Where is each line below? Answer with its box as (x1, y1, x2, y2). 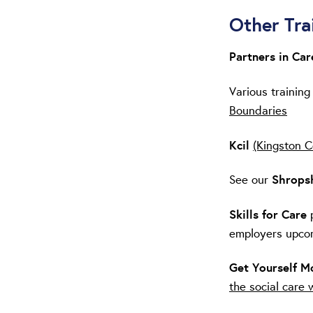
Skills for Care (229, 205, 310, 222)
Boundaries (229, 101, 287, 118)
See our (229, 171, 272, 188)
